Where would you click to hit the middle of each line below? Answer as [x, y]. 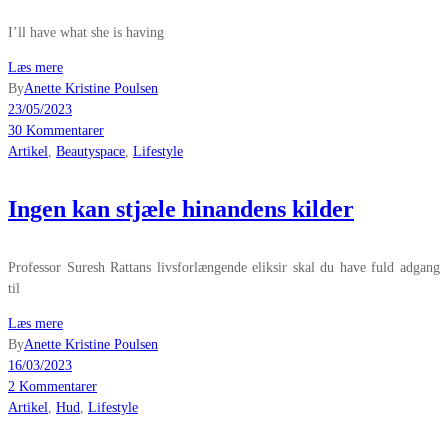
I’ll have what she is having [86, 32]
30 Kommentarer [56, 130]
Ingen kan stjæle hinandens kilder [181, 208]
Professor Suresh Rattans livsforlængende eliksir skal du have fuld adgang [224, 267]
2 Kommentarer [52, 386]
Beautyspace [90, 151]
